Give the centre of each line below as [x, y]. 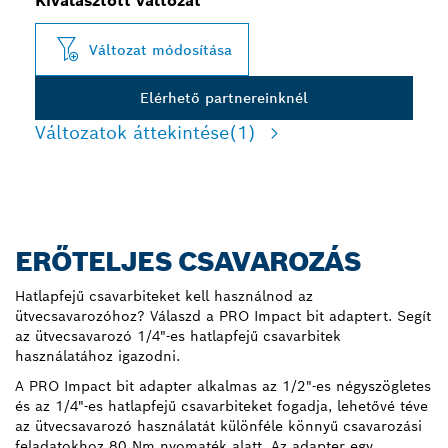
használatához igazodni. [97, 356]
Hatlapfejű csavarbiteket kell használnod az [164, 296]
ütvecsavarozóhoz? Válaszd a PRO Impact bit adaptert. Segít [223, 316]
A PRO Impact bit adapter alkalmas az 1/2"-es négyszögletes [223, 386]
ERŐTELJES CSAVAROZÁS [188, 261]
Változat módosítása [160, 49]
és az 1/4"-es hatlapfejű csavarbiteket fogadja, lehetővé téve [221, 406]
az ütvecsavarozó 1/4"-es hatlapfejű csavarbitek [178, 336]
